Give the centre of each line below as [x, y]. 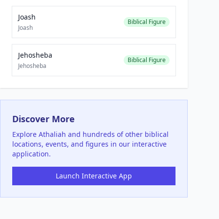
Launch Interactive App [94, 176]
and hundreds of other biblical [117, 134]
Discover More [44, 119]
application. [32, 154]
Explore [25, 134]
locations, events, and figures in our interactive [89, 144]
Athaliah [52, 134]
